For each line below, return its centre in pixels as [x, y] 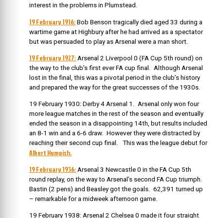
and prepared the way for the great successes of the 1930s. [115, 88]
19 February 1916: [52, 21]
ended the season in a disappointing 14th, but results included [118, 123]
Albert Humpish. [50, 152]
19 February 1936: [53, 169]
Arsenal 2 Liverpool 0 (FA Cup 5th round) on [139, 58]
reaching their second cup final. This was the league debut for [118, 143]
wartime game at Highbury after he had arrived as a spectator [116, 32]
